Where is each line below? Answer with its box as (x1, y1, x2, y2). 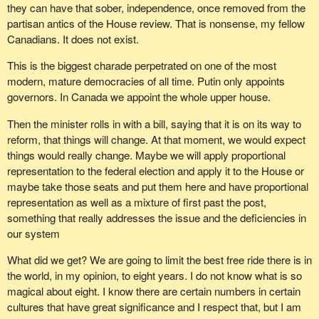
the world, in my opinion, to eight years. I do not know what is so (6, 267, 302, 283)
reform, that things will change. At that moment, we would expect (6, 131, 305, 147)
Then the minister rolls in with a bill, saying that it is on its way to (6, 115, 301, 131)
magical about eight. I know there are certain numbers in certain (6, 283, 300, 298)
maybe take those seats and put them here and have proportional (6, 178, 308, 194)
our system (6, 225, 60, 241)
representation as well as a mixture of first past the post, (6, 194, 266, 209)
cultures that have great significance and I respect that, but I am (6, 298, 301, 314)
